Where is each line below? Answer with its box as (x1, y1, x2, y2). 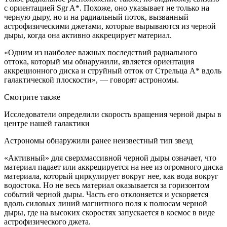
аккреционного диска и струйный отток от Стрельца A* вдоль (4, 66, 221, 75)
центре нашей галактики (4, 119, 90, 128)
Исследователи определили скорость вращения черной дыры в (4, 109, 221, 119)
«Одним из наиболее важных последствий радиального (4, 48, 197, 57)
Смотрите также (4, 92, 60, 101)
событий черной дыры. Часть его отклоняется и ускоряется (4, 190, 208, 199)
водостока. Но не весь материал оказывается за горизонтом (4, 180, 209, 190)
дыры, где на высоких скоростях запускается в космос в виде (4, 208, 215, 217)
